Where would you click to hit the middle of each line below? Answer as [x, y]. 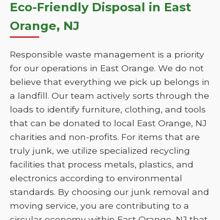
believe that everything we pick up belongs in [110, 82]
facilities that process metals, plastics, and [102, 164]
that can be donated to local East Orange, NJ [108, 123]
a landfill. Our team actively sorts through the [110, 96]
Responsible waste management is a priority [107, 54]
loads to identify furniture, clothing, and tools [108, 109]
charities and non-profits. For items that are [105, 137]
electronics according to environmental [96, 178]
